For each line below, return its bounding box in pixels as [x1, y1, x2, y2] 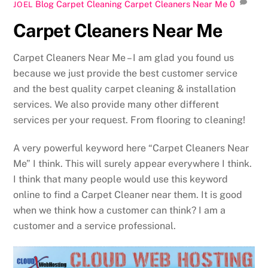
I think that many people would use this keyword [13, 173, 229, 185]
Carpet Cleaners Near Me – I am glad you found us [13, 52, 234, 64]
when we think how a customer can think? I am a [13, 204, 226, 216]
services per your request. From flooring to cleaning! [13, 114, 246, 126]
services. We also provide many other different [13, 99, 220, 111]
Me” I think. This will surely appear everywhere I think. [13, 157, 252, 169]
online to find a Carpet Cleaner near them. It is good [13, 188, 243, 200]
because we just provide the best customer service [13, 68, 238, 80]
